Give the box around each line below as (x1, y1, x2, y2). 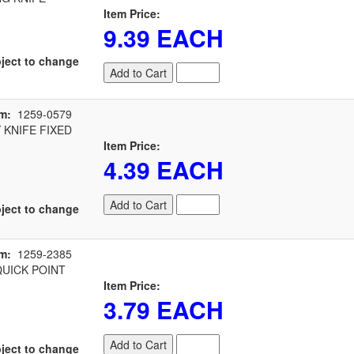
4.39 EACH (104, 153, 224, 186)
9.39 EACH (104, 21, 224, 55)
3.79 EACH (104, 292, 224, 326)
